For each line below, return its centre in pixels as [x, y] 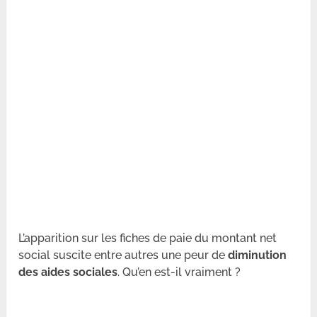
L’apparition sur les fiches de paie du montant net [148, 238]
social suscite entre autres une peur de [123, 255]
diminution [258, 255]
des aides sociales [68, 272]
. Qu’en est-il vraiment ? [179, 272]
